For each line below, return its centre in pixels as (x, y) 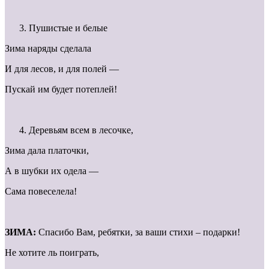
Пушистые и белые (68, 28)
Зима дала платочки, (47, 151)
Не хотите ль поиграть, (52, 253)
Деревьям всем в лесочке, (81, 130)
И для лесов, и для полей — (62, 69)
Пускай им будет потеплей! (61, 89)
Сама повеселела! (41, 192)
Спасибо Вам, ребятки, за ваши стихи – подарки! (138, 232)
